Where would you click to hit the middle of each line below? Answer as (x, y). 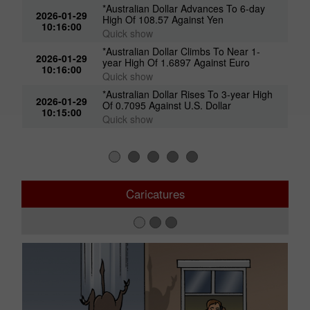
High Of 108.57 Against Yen (163, 20)
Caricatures (155, 194)
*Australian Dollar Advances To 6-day (184, 9)
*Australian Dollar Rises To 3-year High (188, 94)
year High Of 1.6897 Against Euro (176, 63)
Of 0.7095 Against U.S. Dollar (167, 106)
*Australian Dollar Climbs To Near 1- (182, 52)
